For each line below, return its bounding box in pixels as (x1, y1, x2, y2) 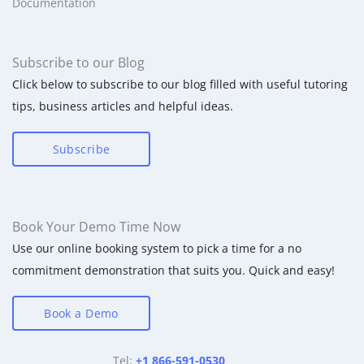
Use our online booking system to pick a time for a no (12, 240, 301, 256)
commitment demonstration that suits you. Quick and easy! (12, 262, 335, 278)
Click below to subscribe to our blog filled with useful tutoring (12, 76, 348, 92)
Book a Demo (44, 305, 119, 321)
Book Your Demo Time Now (12, 217, 180, 236)
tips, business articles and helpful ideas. (12, 97, 233, 114)
